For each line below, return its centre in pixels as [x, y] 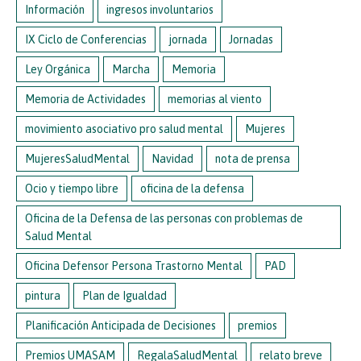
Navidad [172, 159]
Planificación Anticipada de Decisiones [120, 326]
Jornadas [251, 40]
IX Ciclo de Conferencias [86, 40]
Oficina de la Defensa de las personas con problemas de [164, 219]
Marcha [131, 70]
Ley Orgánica [58, 70]
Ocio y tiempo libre [72, 189]
